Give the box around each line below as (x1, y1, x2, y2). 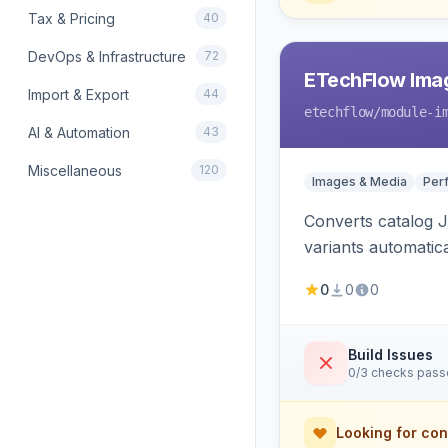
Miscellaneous (28, 161, 122, 179)
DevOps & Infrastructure (28, 47, 186, 65)
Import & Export (28, 85, 129, 103)
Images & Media (312, 174, 407, 189)
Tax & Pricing (28, 9, 115, 27)
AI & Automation (28, 123, 130, 141)
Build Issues (348, 346, 433, 363)
